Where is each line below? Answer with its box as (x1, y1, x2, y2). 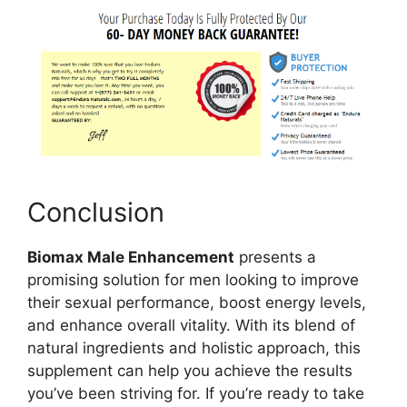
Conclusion (27, 196, 164, 229)
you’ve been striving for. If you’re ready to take (27, 384, 364, 403)
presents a (234, 248, 316, 267)
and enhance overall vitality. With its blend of (27, 316, 355, 335)
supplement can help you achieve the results (27, 362, 352, 381)
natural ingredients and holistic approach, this (27, 339, 361, 358)
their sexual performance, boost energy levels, (27, 293, 366, 313)
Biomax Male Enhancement (27, 248, 234, 267)
